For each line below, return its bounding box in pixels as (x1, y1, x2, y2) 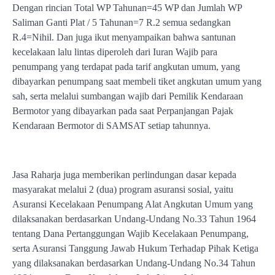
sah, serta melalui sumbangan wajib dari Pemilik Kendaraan (12, 91, 243, 101)
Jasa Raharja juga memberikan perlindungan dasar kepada (12, 169, 236, 180)
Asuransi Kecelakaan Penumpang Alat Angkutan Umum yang (12, 199, 253, 209)
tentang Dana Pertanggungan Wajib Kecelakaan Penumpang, (12, 228, 249, 239)
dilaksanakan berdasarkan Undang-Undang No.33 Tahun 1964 (12, 214, 256, 224)
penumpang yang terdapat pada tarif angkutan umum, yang (12, 61, 240, 72)
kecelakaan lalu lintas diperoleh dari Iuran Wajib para (12, 47, 217, 57)
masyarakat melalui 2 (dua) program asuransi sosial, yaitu (12, 184, 233, 195)
